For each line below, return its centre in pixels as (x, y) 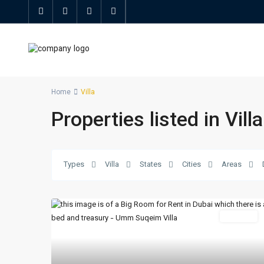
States (151, 165)
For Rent (239, 216)
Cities (192, 165)
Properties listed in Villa (157, 121)
